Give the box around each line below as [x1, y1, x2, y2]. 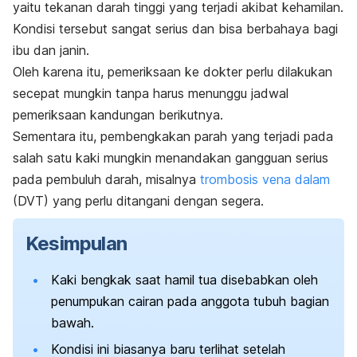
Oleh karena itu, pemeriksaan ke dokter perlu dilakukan [13, 64, 332, 80]
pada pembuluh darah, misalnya [13, 171, 200, 188]
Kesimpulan [25, 232, 127, 256]
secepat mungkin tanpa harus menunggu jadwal [13, 85, 288, 102]
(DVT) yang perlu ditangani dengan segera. [13, 193, 264, 210]
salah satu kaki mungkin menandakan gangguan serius [13, 150, 328, 167]
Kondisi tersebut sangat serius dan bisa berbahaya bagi [13, 21, 338, 37]
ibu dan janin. [13, 42, 89, 59]
